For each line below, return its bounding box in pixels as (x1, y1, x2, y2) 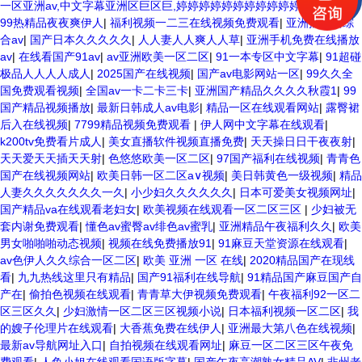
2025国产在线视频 (97, 67, 191, 80)
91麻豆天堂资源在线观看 (218, 237, 344, 250)
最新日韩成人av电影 (97, 101, 200, 114)
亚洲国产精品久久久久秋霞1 (195, 84, 337, 97)
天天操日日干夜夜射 (250, 135, 352, 148)
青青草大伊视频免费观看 (137, 288, 262, 301)
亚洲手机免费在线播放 (246, 33, 360, 46)
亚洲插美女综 (286, 16, 354, 29)
